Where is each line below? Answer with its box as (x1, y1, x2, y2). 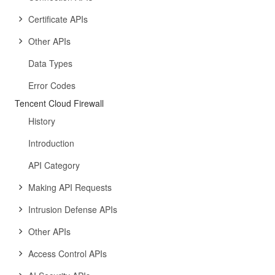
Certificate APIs (28, 13, 88, 25)
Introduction (28, 137, 74, 149)
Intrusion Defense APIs (28, 203, 117, 215)
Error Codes (28, 79, 76, 91)
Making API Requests (28, 181, 112, 193)
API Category (28, 159, 80, 171)
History (28, 115, 55, 127)
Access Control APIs (28, 247, 107, 260)
